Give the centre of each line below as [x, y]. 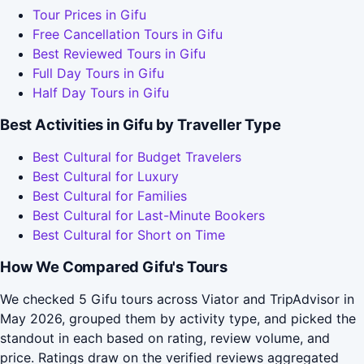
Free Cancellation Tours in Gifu [128, 35]
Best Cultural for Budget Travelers [137, 157]
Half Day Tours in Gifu [101, 93]
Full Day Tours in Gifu [98, 74]
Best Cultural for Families [110, 196]
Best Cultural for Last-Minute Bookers [149, 216]
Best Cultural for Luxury [106, 177]
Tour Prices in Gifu [89, 15]
